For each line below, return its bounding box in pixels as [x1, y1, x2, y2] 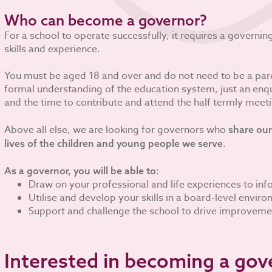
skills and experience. [4, 42, 100, 56]
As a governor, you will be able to [4, 165, 156, 177]
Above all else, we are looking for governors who [4, 123, 228, 137]
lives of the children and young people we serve [4, 137, 223, 149]
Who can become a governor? [4, 11, 207, 29]
